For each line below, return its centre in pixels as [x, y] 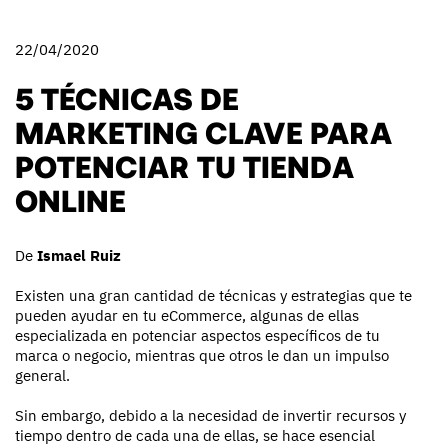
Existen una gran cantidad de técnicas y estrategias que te [213, 296]
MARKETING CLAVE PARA [203, 131]
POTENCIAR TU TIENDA [184, 165]
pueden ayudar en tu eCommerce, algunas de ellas [187, 316]
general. [42, 376]
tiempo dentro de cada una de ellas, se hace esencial [195, 436]
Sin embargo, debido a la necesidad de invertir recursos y [210, 416]
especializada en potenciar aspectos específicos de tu [197, 336]
